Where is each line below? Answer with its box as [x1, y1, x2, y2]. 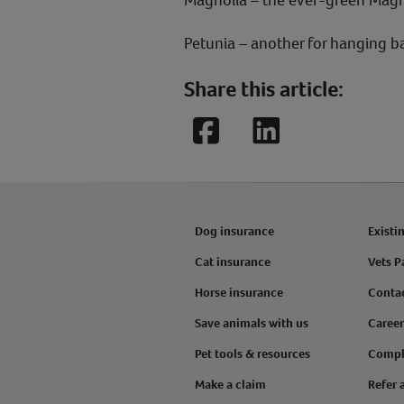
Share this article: [184, 74, 344, 104]
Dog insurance [195, 223, 274, 240]
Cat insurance [195, 253, 271, 271]
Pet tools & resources [195, 345, 310, 363]
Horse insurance [195, 284, 283, 301]
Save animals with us [195, 315, 308, 332]
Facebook [205, 128, 285, 155]
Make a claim [195, 376, 266, 393]
